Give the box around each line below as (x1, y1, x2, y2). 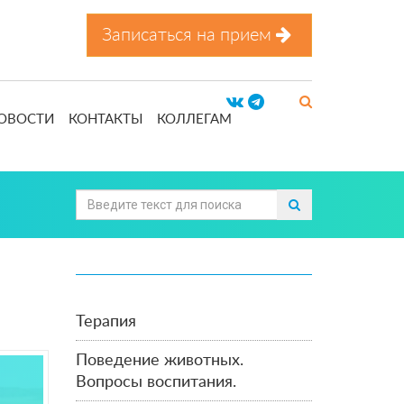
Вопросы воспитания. (75, 373, 236, 390)
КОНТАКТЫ (69, 112, 142, 126)
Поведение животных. (75, 352, 243, 369)
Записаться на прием (102, 26, 276, 44)
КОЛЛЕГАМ (157, 112, 232, 126)
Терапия (75, 313, 136, 330)
